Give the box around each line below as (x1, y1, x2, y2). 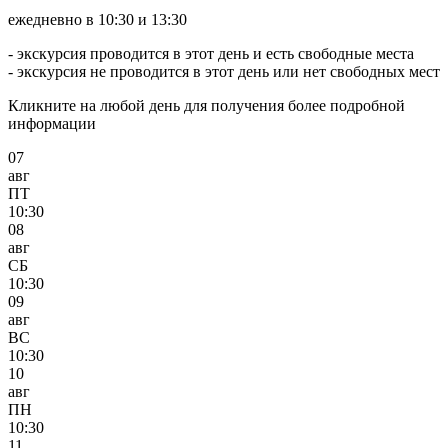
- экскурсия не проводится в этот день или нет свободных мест (8, 63, 440, 81)
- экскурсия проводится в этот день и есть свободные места (8, 45, 414, 63)
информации (8, 115, 96, 133)
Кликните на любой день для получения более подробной (8, 97, 405, 115)
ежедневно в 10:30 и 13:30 (8, 11, 187, 29)
